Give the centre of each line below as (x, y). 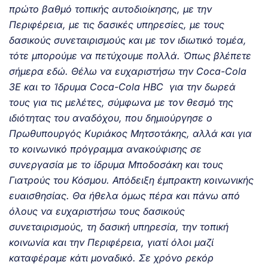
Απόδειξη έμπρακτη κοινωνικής (183, 180)
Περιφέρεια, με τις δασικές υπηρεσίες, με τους (117, 24)
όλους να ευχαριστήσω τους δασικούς (97, 211)
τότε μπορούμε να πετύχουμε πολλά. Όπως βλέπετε (130, 55)
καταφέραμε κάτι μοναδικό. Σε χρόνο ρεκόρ (111, 258)
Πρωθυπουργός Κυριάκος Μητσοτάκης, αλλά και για (130, 133)
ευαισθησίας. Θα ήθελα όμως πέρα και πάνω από (124, 195)
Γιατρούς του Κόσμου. (59, 180)
